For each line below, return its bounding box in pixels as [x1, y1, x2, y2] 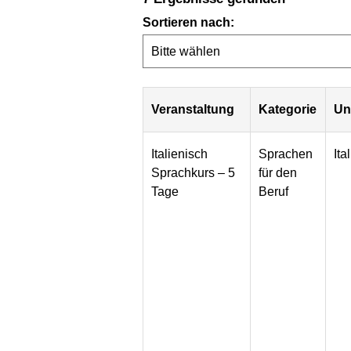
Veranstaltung [151, 103, 235, 117]
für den [259, 166, 298, 180]
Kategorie [259, 103, 317, 117]
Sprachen [259, 147, 313, 161]
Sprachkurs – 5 [151, 166, 236, 180]
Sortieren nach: [143, 15, 234, 29]
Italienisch [151, 147, 208, 161]
